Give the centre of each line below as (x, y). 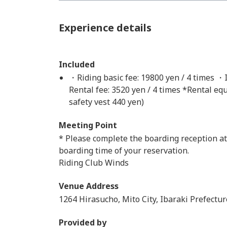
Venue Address (89, 186)
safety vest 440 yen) (106, 102)
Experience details (105, 28)
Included (77, 64)
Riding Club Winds (94, 163)
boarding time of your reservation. (124, 150)
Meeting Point (88, 125)
